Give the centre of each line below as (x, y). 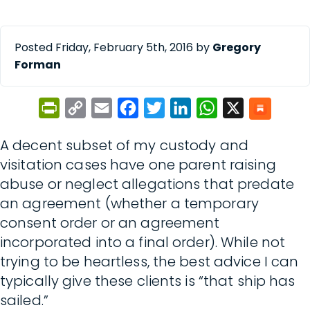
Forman (38, 65)
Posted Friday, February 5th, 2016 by (113, 47)
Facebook (164, 108)
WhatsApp (245, 108)
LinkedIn (214, 108)
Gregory (237, 47)
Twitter (185, 108)
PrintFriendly (95, 108)
